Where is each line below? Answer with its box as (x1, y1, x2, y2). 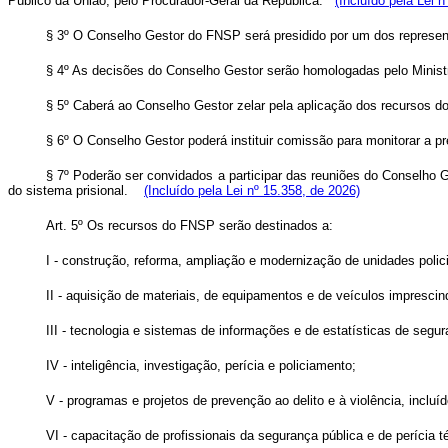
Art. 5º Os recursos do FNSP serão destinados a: (46, 218, 333, 233)
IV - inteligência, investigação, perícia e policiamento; (46, 358, 356, 373)
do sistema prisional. (8, 183, 144, 198)
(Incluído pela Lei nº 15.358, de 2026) (144, 183, 360, 198)
